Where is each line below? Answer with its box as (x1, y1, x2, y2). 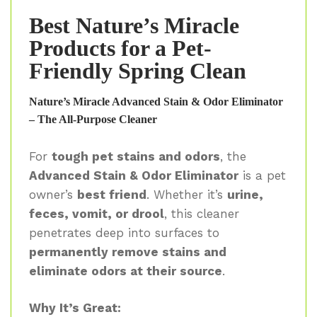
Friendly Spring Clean (29, 57, 246, 83)
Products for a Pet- (29, 35, 212, 61)
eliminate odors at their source (29, 263, 222, 278)
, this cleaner (164, 206, 239, 221)
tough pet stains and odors (52, 149, 220, 163)
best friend (77, 187, 146, 202)
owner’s (29, 187, 77, 202)
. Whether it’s (146, 187, 227, 202)
